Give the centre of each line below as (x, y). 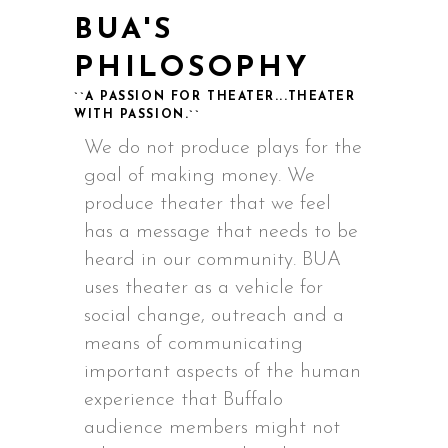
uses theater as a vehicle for (203, 288)
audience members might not (212, 428)
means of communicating (193, 344)
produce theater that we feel (207, 204)
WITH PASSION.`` (137, 115)
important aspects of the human (222, 372)
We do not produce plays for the (223, 148)
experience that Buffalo (183, 400)
